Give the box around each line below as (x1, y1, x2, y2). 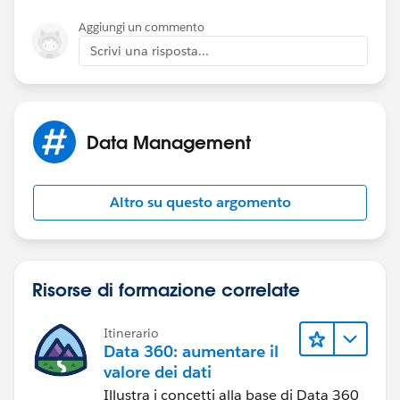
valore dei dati (104, 361, 212, 382)
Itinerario (104, 324, 159, 341)
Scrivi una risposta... (90, 42, 209, 59)
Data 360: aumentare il (104, 340, 279, 362)
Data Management (87, 129, 251, 154)
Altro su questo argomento (109, 192, 291, 212)
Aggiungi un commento (79, 19, 204, 35)
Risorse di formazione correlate (32, 277, 300, 301)
